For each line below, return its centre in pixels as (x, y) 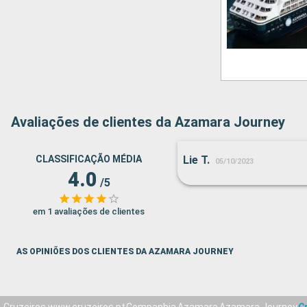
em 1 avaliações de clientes (89, 212)
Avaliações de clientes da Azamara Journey (148, 122)
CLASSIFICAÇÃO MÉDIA (89, 159)
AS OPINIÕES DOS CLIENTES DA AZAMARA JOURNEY (125, 252)
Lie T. (196, 160)
